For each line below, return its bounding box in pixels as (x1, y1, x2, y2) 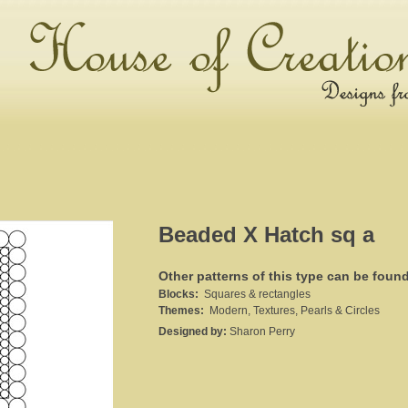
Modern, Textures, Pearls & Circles (204, 304, 380, 318)
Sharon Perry (229, 325, 295, 339)
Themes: (158, 304, 204, 318)
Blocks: (158, 288, 199, 301)
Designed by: (158, 325, 229, 339)
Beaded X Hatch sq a (158, 222, 374, 247)
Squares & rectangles (199, 288, 311, 301)
